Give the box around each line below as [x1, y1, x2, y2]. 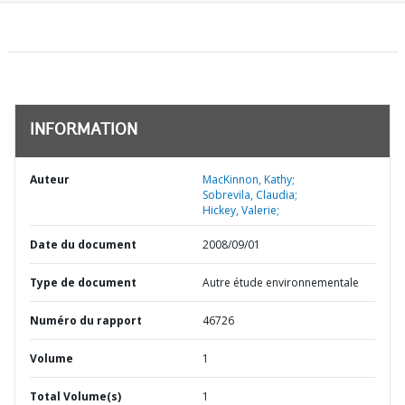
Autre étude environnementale [202, 275, 359, 290]
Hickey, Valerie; [202, 202, 279, 218]
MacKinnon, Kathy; [202, 172, 295, 187]
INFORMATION [30, 123, 137, 139]
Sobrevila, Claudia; [202, 187, 297, 202]
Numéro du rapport [30, 313, 142, 328]
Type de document [30, 275, 137, 290]
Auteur [30, 172, 70, 187]
